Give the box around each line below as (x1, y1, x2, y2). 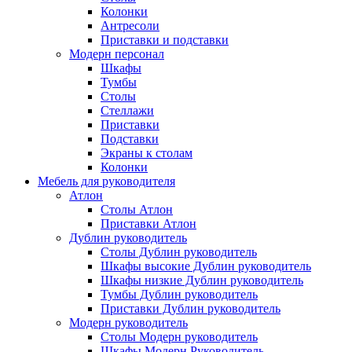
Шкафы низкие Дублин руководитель (101, 273, 303, 288)
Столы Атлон (101, 203, 173, 217)
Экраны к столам (101, 146, 192, 160)
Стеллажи (101, 104, 154, 118)
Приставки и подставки (101, 33, 229, 47)
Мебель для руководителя (38, 174, 175, 189)
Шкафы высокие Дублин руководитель (101, 259, 311, 273)
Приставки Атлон (101, 217, 196, 231)
